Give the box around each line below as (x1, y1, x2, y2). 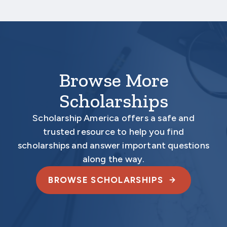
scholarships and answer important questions (18, 140, 209, 152)
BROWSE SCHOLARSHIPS (48, 175, 164, 185)
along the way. (82, 154, 145, 165)
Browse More (58, 68, 169, 92)
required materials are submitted (28, 1, 148, 11)
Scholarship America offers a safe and (32, 112, 195, 124)
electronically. (28, 13, 80, 23)
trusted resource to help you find (43, 126, 184, 138)
